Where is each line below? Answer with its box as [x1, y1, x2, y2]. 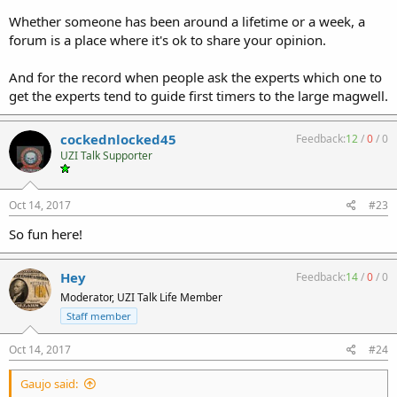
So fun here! [9, 224, 82, 243]
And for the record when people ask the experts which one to [9, 68, 382, 86]
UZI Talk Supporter [60, 148, 152, 163]
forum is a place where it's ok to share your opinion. [9, 31, 326, 49]
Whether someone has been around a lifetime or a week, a [9, 12, 365, 30]
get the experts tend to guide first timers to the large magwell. [9, 87, 388, 105]
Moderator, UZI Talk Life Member [60, 289, 222, 305]
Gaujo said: [20, 375, 78, 392]
